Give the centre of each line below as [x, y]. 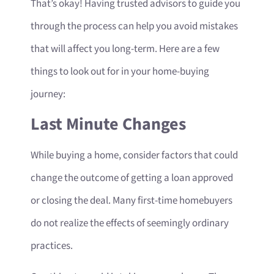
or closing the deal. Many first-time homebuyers [131, 200]
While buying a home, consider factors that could [134, 155]
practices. [53, 246]
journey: [48, 94]
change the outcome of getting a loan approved [132, 178]
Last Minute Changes [108, 124]
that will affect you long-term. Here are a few [125, 49]
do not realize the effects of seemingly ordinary [130, 223]
